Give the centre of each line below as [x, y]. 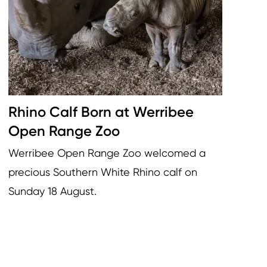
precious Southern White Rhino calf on [103, 172]
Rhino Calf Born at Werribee [101, 111]
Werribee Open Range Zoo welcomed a [107, 153]
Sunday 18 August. [52, 191]
